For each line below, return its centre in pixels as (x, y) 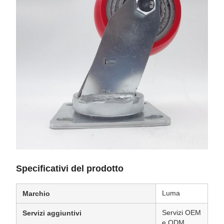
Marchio (36, 193)
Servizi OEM (181, 212)
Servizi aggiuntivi (52, 213)
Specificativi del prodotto (70, 168)
